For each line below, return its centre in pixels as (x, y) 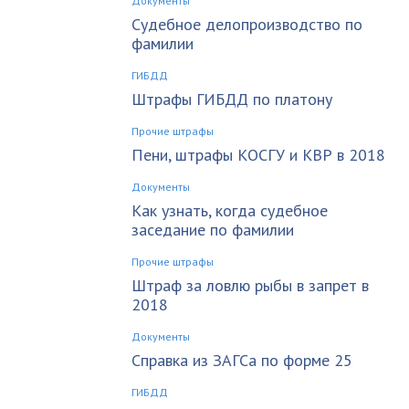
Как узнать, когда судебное (230, 210)
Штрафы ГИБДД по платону (232, 99)
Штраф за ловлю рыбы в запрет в (250, 285)
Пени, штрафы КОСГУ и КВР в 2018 (258, 155)
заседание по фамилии (213, 230)
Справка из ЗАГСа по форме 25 (242, 360)
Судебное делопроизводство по (247, 24)
